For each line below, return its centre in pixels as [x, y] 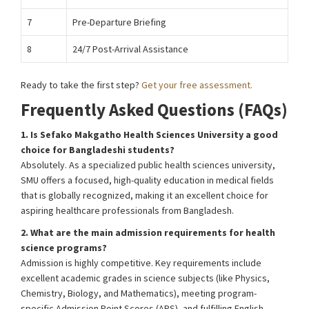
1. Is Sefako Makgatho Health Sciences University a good [149, 134]
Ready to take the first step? [81, 85]
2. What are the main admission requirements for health [148, 232]
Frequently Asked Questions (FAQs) [154, 110]
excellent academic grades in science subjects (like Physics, [145, 278]
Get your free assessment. [197, 85]
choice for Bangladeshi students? [98, 150]
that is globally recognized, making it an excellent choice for [144, 195]
